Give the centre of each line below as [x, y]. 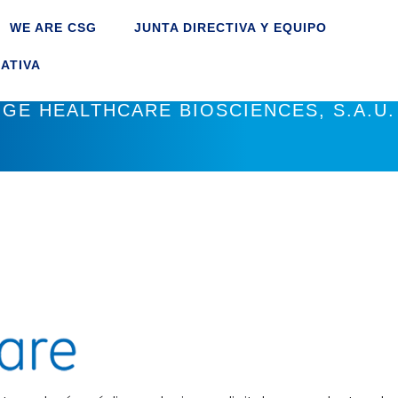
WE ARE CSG [54, 28]
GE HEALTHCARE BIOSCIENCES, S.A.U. [199, 110]
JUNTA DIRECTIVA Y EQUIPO [231, 28]
